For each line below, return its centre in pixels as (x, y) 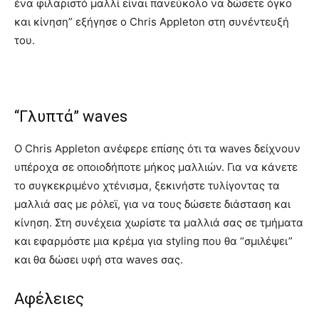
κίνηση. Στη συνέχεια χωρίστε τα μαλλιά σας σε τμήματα (159, 223)
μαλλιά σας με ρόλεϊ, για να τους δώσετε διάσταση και (152, 204)
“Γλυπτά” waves (71, 117)
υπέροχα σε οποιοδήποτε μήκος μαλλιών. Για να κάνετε (156, 167)
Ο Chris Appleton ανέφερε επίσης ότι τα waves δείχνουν (157, 149)
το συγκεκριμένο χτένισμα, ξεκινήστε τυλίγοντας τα (147, 186)
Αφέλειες (49, 299)
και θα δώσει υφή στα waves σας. (99, 260)
